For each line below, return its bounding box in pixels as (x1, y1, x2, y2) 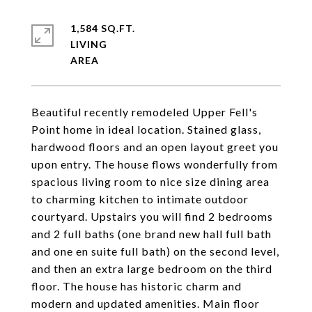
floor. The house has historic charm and (31, 279, 242, 292)
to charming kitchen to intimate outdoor (31, 192, 249, 205)
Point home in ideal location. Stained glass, (31, 123, 261, 136)
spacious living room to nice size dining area (31, 175, 270, 188)
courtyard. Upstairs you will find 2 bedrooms (31, 210, 273, 223)
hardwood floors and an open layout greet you (31, 140, 279, 153)
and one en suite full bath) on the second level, (31, 244, 279, 258)
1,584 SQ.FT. (70, 22, 135, 34)
